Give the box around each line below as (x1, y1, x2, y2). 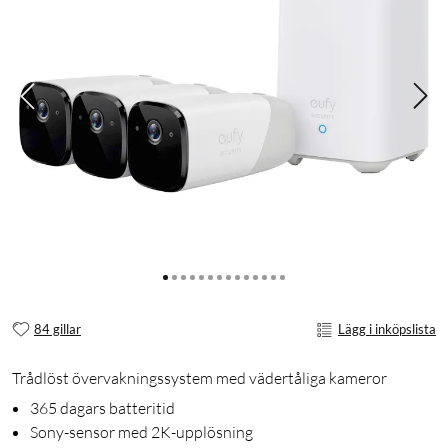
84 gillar (34, 321, 81, 338)
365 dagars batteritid (30, 397, 175, 418)
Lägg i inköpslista (338, 321, 436, 338)
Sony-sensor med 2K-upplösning (30, 421, 253, 442)
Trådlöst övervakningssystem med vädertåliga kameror (12, 367, 387, 388)
